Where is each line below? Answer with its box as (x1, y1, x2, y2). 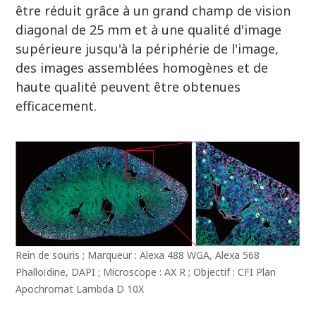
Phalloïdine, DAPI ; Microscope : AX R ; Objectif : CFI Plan (16, 265, 276, 279)
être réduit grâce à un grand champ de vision (16, 2, 291, 20)
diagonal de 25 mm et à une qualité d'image (16, 21, 282, 39)
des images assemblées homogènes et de (16, 59, 269, 77)
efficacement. (16, 97, 97, 115)
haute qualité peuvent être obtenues (16, 78, 241, 96)
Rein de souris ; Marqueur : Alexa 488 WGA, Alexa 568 (16, 248, 260, 262)
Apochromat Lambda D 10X (16, 281, 145, 296)
